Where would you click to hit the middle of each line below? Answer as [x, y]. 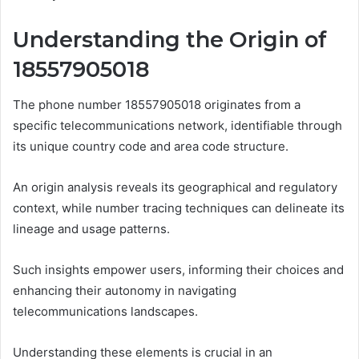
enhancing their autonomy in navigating [125, 291]
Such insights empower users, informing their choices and [178, 270]
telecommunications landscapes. [105, 312]
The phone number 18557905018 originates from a [157, 105]
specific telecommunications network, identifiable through [177, 126]
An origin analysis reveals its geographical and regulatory [175, 188]
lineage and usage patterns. [91, 229]
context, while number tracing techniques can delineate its [179, 208]
